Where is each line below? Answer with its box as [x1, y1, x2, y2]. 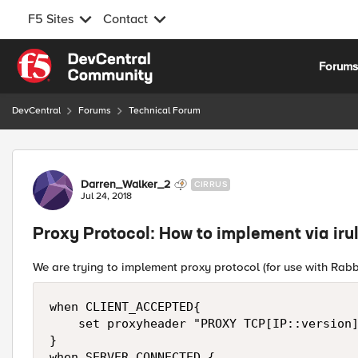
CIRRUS [194, 179, 227, 189]
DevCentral [12, 105, 61, 117]
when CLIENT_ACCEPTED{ [50, 300, 201, 314]
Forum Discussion [10, 149, 184, 169]
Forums [78, 105, 111, 117]
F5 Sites [28, 11, 74, 27]
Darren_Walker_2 [81, 177, 170, 191]
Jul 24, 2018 [81, 190, 132, 202]
